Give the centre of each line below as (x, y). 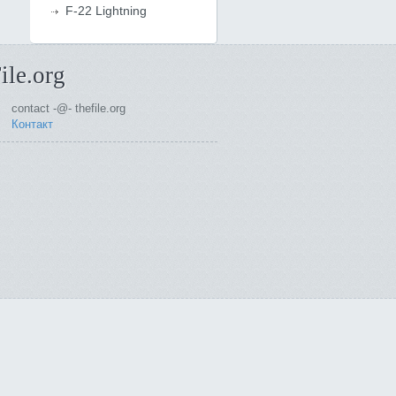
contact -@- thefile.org (68, 108)
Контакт (32, 124)
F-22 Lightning (106, 11)
